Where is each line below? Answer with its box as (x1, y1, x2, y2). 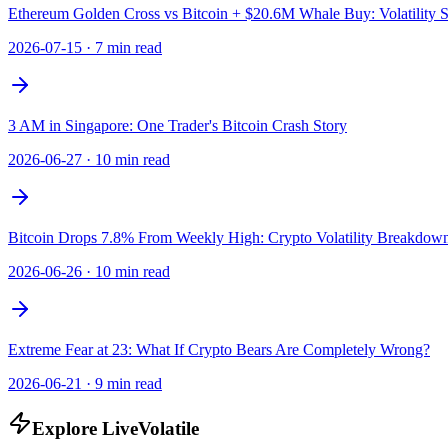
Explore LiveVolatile (32, 418, 199, 440)
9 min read (95, 374, 162, 392)
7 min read (95, 38, 162, 56)
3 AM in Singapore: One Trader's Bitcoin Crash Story (8, 116, 347, 134)
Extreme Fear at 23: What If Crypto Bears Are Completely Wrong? (8, 340, 430, 358)
